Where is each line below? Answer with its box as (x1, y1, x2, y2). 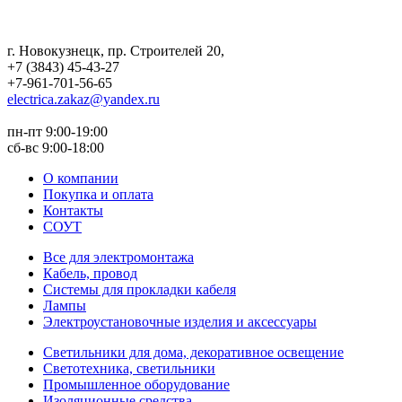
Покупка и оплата (43, 186, 153, 202)
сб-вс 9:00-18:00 (7, 139, 104, 155)
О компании (43, 170, 118, 186)
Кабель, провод (43, 265, 137, 281)
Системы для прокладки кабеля (43, 281, 236, 297)
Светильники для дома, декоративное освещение (43, 344, 344, 360)
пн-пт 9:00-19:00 (7, 123, 108, 139)
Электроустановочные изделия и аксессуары (43, 313, 317, 329)
